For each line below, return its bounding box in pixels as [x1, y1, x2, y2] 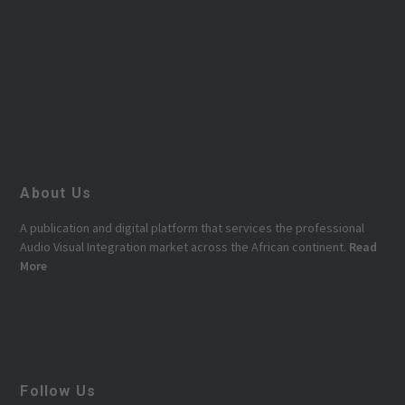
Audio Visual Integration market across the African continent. [20, 238, 347, 255]
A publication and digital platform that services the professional [20, 219, 365, 236]
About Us [20, 184, 92, 202]
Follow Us [20, 381, 97, 400]
